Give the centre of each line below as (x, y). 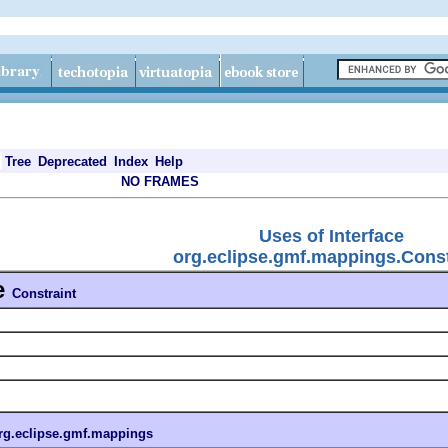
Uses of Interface (331, 235)
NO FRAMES (160, 181)
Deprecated (72, 161)
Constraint (44, 293)
